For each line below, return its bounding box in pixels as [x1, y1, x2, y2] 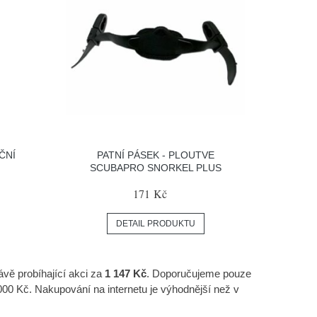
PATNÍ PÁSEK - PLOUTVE [96, 149, 214, 161]
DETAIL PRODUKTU [115, 219, 195, 229]
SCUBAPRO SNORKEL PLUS [89, 162, 221, 174]
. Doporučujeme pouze [146, 267, 251, 280]
